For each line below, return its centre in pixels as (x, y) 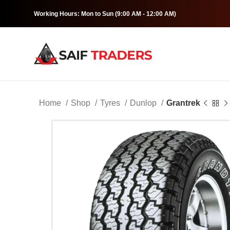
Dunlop (144, 103)
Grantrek (183, 103)
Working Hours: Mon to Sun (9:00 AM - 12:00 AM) (105, 14)
